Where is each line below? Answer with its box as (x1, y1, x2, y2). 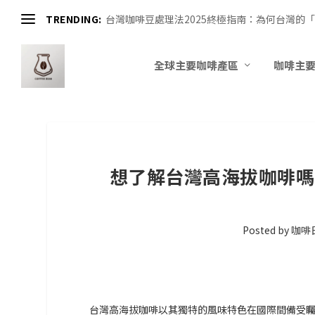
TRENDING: (46, 12, 102, 26)
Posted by (242, 222, 291, 237)
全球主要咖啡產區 (154, 58, 238, 73)
